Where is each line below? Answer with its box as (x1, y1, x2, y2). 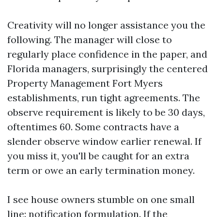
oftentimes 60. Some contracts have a (7, 121, 179, 133)
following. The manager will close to (7, 33, 172, 46)
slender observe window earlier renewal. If (7, 135, 201, 147)
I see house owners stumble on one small (7, 193, 195, 205)
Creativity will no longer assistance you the (7, 19, 205, 31)
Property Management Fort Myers (7, 77, 163, 89)
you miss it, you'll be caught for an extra (7, 150, 189, 162)
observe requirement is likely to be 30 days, (7, 106, 205, 118)
